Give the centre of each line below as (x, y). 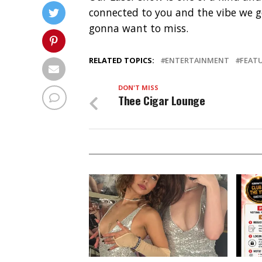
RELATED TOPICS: (122, 60)
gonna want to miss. (139, 28)
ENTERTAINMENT (197, 60)
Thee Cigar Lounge (162, 100)
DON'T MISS (138, 87)
